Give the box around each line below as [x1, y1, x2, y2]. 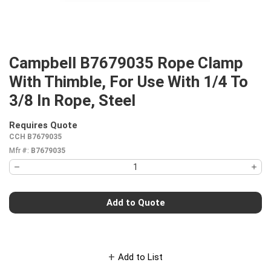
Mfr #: [9, 146, 28, 155]
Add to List [118, 251, 163, 263]
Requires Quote [9, 120, 77, 131]
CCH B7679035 [9, 132, 62, 141]
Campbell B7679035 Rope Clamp [9, 54, 243, 72]
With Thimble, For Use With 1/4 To [9, 73, 248, 91]
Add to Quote [106, 197, 165, 208]
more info [79, 125, 119, 137]
